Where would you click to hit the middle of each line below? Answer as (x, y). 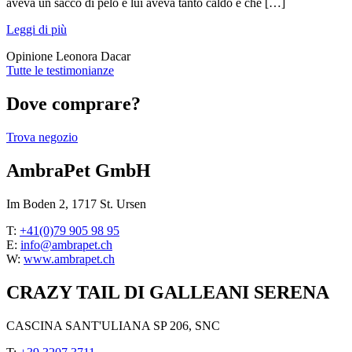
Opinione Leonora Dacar (68, 57)
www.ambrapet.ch (69, 258)
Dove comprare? (73, 104)
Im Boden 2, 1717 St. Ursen (76, 203)
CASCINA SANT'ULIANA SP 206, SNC (113, 325)
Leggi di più (37, 30)
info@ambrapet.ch (66, 244)
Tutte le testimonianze (60, 71)
